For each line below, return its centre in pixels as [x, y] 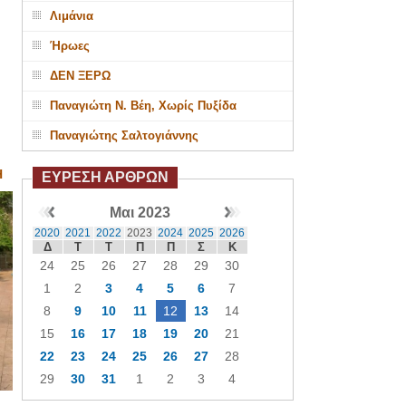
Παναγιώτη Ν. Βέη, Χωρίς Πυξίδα [143, 106]
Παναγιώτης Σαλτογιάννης [124, 135]
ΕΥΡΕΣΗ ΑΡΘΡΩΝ [105, 177]
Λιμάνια [71, 16]
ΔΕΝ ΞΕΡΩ [80, 76]
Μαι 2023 [140, 213]
